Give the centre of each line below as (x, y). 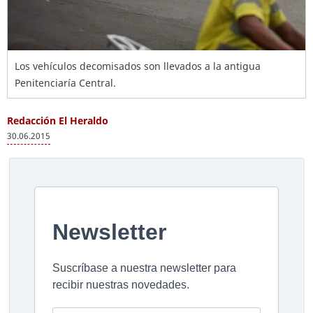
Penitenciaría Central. (65, 83)
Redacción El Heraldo (58, 121)
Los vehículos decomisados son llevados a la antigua (138, 66)
